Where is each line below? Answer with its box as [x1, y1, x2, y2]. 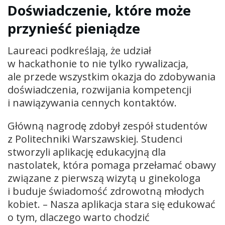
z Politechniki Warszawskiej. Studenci [8, 132, 182, 146]
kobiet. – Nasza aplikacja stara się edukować [8, 197, 215, 211]
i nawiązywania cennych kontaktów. [8, 96, 179, 110]
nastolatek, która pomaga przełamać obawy [8, 158, 216, 172]
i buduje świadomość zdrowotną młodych [8, 184, 204, 198]
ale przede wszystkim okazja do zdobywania [8, 70, 215, 84]
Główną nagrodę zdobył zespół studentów [8, 119, 207, 133]
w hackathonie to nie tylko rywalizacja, [8, 57, 188, 71]
